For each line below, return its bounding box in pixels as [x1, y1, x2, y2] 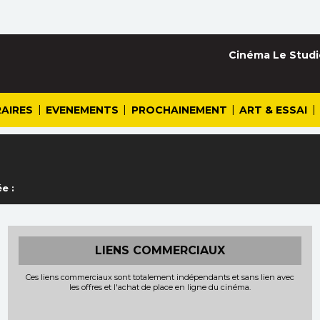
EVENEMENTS [45, 104, 119, 116]
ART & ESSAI [239, 104, 308, 116]
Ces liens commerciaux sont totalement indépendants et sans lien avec [26, 272, 294, 282]
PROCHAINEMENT [131, 104, 227, 116]
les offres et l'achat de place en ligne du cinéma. [69, 282, 251, 292]
